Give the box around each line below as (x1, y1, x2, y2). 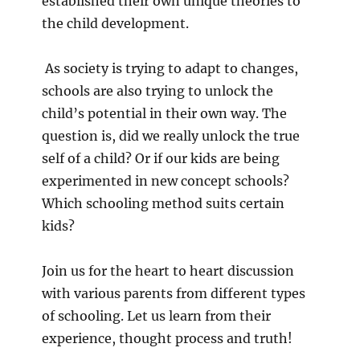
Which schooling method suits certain (41, 195, 284, 212)
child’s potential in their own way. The (41, 105, 287, 122)
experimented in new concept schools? (41, 173, 289, 190)
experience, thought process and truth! (41, 330, 296, 347)
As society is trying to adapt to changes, (41, 60, 298, 77)
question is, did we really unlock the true (41, 128, 300, 145)
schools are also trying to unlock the (41, 83, 273, 100)
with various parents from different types (41, 285, 305, 302)
